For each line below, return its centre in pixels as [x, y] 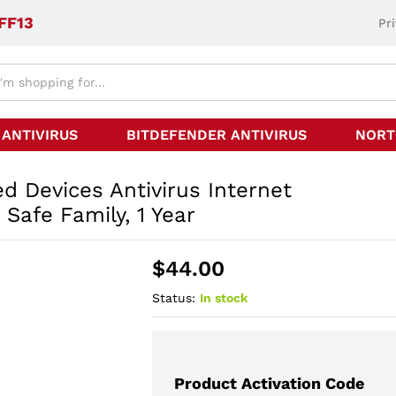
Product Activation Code [270, 383]
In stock [224, 298]
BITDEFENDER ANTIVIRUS [217, 135]
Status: [174, 298]
